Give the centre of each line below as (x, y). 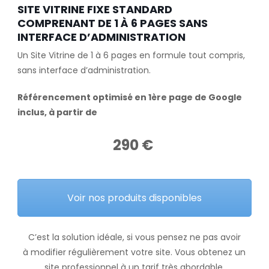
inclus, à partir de (57, 112)
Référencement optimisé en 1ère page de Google (129, 97)
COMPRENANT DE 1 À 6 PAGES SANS (112, 23)
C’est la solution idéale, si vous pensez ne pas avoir (134, 237)
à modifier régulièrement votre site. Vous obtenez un (134, 252)
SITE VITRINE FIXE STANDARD (95, 9)
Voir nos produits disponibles (134, 198)
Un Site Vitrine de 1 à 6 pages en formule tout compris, (131, 55)
